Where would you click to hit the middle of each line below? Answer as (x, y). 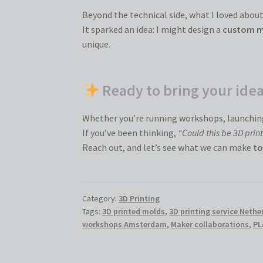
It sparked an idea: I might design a (153, 30)
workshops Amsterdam (125, 224)
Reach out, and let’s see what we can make (168, 148)
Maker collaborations (210, 224)
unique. (97, 44)
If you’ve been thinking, (130, 133)
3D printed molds (134, 211)
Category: (101, 198)
